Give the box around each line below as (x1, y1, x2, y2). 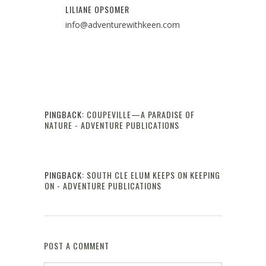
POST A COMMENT (44, 239, 109, 252)
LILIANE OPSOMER (65, 2, 129, 15)
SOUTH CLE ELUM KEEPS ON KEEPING (87, 168, 220, 181)
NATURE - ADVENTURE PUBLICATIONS (45, 118, 179, 131)
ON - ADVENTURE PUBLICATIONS (45, 179, 161, 192)
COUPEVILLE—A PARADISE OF (87, 107, 195, 121)
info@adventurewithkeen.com (65, 18, 180, 30)
